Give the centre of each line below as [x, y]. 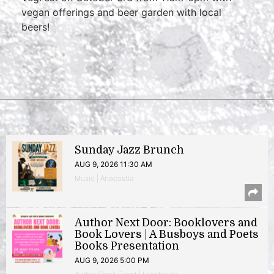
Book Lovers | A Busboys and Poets [167, 234]
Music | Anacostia [104, 178]
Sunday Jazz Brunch [129, 150]
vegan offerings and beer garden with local [121, 12]
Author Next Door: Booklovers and [166, 223]
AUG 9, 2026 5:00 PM [112, 260]
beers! [37, 27]
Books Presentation [127, 246]
